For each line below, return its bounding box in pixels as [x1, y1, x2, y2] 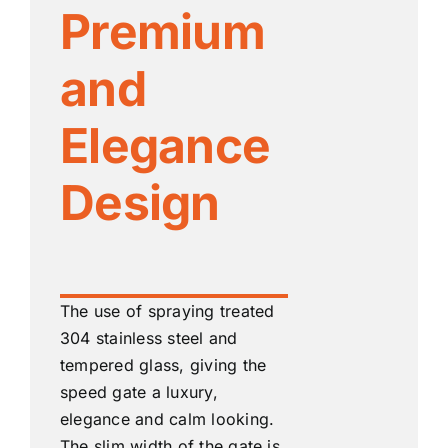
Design [59, 173, 220, 233]
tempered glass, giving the [59, 355, 267, 376]
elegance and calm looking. [59, 409, 275, 430]
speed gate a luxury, [59, 382, 218, 403]
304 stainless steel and [59, 328, 238, 349]
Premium [59, 2, 265, 62]
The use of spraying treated [59, 301, 275, 322]
